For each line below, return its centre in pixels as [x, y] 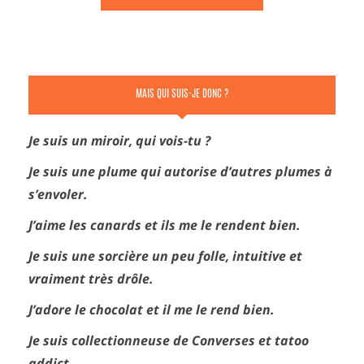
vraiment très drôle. [91, 279]
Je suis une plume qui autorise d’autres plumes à [180, 171]
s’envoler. [58, 194]
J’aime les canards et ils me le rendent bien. [165, 225]
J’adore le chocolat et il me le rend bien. [152, 310]
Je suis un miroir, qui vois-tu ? [119, 141]
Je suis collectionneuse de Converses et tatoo [169, 340]
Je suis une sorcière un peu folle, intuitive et [165, 256]
